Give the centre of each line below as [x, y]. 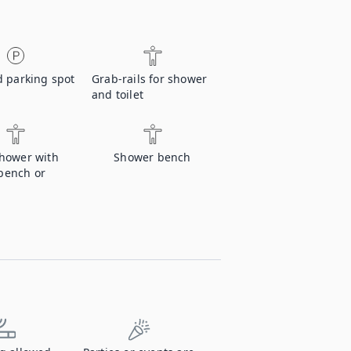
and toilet [118, 94]
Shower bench [152, 157]
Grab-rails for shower [150, 79]
